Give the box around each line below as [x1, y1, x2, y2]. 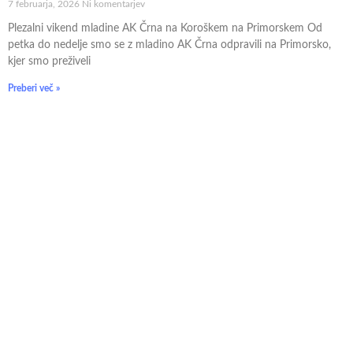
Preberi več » [8, 83, 60, 93]
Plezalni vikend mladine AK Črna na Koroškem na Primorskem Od [8, 22, 322, 34]
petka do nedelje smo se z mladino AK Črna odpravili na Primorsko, [8, 39, 331, 50]
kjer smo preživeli [8, 55, 91, 67]
